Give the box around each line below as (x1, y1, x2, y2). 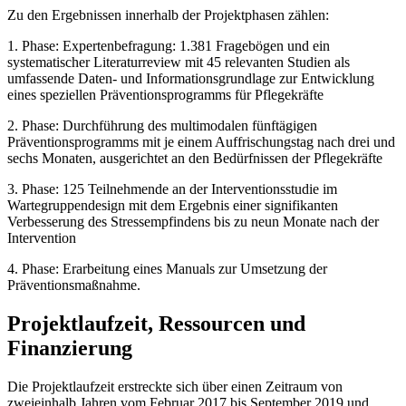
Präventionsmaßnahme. (7, 276, 140, 293)
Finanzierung (7, 335, 132, 360)
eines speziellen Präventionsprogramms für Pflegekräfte (7, 86, 324, 102)
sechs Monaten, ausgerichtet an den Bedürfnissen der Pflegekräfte (7, 150, 382, 166)
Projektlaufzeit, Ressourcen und (7, 311, 305, 335)
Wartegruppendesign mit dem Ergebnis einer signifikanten (7, 197, 338, 213)
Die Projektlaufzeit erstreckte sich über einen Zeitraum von (7, 378, 343, 394)
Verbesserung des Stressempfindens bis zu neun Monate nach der (7, 213, 379, 229)
